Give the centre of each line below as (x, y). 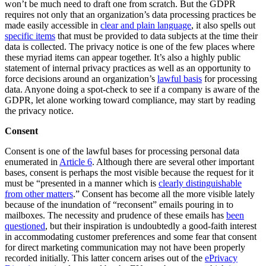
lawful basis (180, 79)
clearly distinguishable (200, 183)
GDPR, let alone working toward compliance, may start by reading (130, 100)
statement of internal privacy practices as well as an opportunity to (128, 68)
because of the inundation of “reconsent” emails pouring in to (119, 205)
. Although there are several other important (173, 162)
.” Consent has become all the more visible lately (164, 194)
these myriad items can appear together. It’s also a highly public (123, 58)
